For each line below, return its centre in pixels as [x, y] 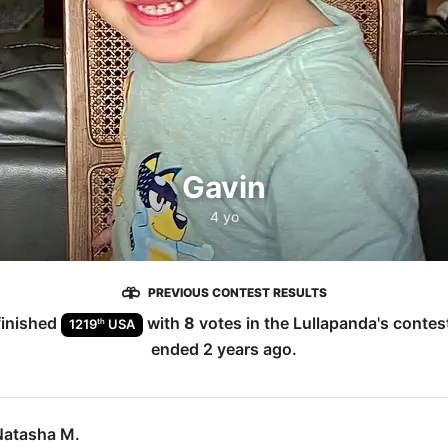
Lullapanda [334, 323]
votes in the [243, 323]
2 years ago [247, 348]
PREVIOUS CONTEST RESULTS [237, 292]
